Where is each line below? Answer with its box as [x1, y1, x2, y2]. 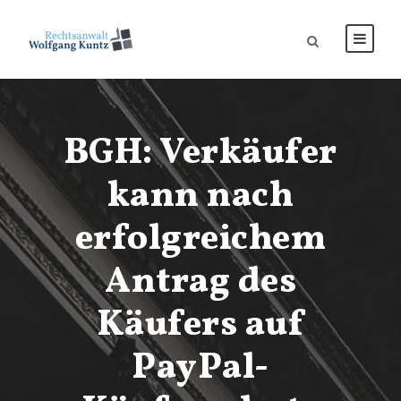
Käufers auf [97, 301, 304, 351]
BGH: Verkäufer [64, 129, 337, 179]
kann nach [107, 172, 294, 222]
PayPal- [132, 344, 269, 394]
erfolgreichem [74, 215, 327, 265]
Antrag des [105, 258, 296, 308]
